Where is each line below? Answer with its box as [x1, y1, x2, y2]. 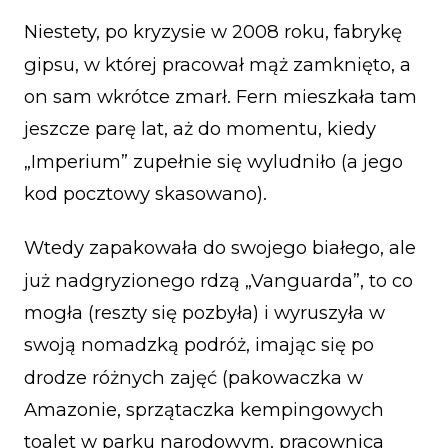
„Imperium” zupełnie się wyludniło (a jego [24, 149, 403, 173]
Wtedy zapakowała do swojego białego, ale [24, 236, 416, 260]
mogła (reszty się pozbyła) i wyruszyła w [24, 300, 385, 324]
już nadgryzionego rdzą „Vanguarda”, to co [24, 268, 413, 292]
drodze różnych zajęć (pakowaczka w [24, 365, 363, 389]
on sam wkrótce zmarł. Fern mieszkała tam [24, 85, 417, 109]
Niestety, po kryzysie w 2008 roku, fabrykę [24, 20, 402, 44]
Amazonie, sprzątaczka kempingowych [24, 397, 384, 421]
